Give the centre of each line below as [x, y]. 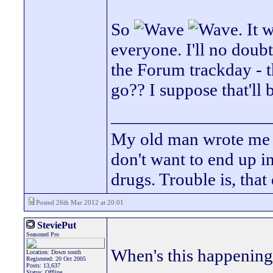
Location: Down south [54, 252]
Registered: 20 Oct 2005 [56, 259]
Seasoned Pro [43, 234]
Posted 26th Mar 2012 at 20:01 [79, 202]
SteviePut [55, 225]
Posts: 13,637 [43, 265]
